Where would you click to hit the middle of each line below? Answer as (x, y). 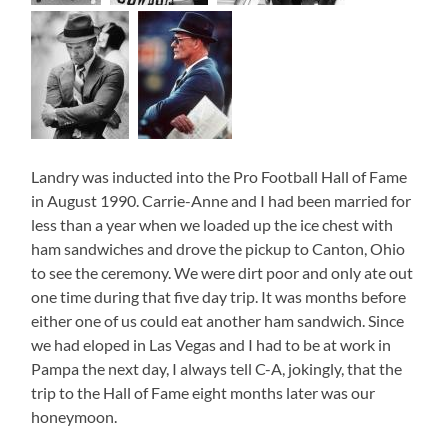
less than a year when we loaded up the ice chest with (212, 224)
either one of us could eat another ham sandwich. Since (218, 320)
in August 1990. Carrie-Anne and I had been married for (221, 200)
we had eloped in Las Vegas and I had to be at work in (211, 344)
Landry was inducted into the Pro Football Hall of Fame (219, 176)
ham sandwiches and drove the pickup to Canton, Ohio (218, 248)
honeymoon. (74, 416)
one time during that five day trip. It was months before (219, 296)
